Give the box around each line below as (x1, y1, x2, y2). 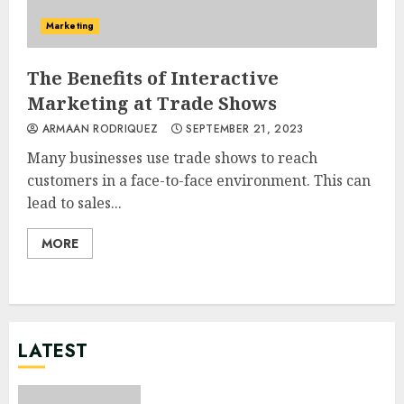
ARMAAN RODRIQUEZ (38, 120, 159, 137)
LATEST (18, 337, 87, 364)
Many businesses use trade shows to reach (27, 147, 317, 168)
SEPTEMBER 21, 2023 (181, 120, 304, 137)
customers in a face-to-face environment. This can (27, 170, 371, 190)
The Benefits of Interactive (27, 65, 279, 90)
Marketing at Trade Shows (27, 90, 277, 115)
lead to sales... (27, 192, 122, 213)
